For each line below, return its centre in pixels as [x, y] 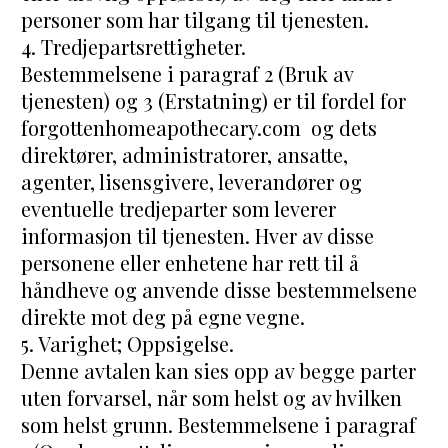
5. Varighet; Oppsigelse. [128, 344]
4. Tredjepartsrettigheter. [134, 47]
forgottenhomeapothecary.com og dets [199, 128]
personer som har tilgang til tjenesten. [195, 20]
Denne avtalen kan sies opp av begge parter [219, 371]
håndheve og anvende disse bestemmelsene [219, 290]
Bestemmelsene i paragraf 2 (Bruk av [187, 74]
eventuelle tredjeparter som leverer [179, 209]
